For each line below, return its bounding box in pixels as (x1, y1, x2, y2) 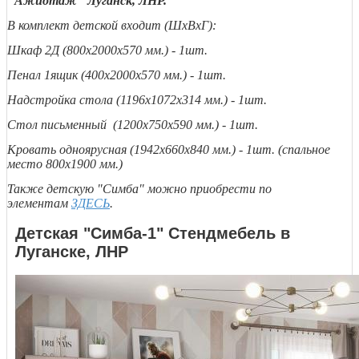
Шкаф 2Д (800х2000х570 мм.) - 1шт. (7, 43, 208, 58)
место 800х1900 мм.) (7, 157, 123, 171)
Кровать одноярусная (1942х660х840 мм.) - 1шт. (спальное (7, 143, 330, 157)
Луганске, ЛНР (15, 242, 128, 260)
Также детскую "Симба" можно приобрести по (7, 182, 272, 196)
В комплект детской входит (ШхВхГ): (7, 18, 216, 33)
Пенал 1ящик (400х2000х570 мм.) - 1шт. (7, 68, 226, 83)
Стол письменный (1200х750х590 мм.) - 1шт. (7, 118, 258, 132)
